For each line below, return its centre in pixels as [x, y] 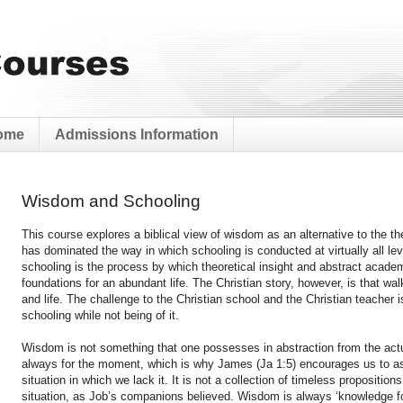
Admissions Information [137, 134]
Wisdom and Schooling [111, 201]
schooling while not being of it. [100, 315]
